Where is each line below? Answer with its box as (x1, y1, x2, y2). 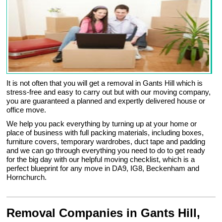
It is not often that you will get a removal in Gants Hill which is (6, 79, 203, 88)
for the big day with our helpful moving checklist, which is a (6, 155, 195, 164)
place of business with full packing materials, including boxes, (6, 128, 204, 137)
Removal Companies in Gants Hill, (6, 206, 201, 220)
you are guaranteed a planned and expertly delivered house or (6, 97, 206, 106)
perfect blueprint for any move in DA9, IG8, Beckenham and (6, 164, 200, 173)
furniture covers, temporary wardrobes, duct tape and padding (6, 137, 206, 146)
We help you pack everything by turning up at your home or (6, 119, 197, 128)
